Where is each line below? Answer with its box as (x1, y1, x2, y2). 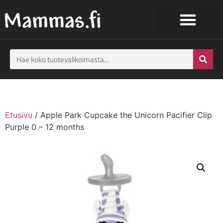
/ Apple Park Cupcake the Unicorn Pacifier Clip (32, 110, 212, 120)
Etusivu (5, 110, 32, 120)
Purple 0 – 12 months (5, 122, 84, 132)
